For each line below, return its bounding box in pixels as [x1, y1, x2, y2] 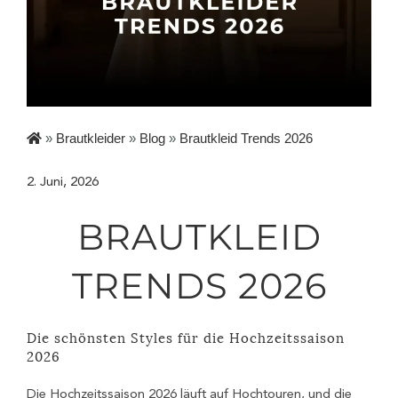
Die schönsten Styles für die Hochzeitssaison [27, 326, 345, 347]
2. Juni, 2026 [27, 176, 99, 189]
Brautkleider [56, 131, 125, 146]
